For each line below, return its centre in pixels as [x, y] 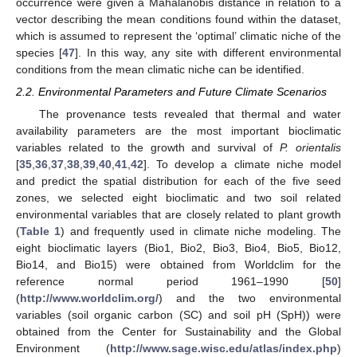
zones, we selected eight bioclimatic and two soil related [178, 198]
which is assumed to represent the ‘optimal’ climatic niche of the [178, 36]
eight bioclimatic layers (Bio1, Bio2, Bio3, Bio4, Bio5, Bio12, [178, 248]
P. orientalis [311, 148]
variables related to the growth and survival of [148, 148]
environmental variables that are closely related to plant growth [178, 215]
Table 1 [41, 231]
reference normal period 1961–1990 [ [171, 282]
